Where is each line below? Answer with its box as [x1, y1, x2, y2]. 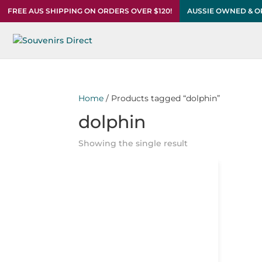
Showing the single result [78, 138, 188, 149]
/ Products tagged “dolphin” [104, 93, 220, 104]
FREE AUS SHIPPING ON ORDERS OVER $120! [8, 6, 172, 15]
